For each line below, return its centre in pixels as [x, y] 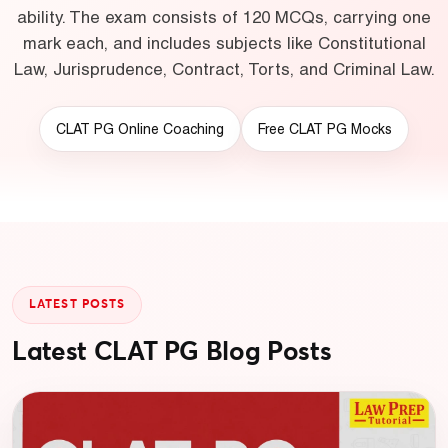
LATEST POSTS [77, 305]
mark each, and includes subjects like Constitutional [224, 43]
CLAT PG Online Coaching [140, 128]
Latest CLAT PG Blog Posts [172, 353]
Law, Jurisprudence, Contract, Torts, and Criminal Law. [224, 69]
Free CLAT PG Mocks [325, 128]
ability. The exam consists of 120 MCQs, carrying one [224, 17]
